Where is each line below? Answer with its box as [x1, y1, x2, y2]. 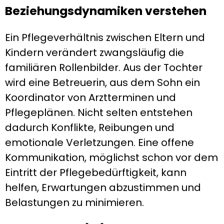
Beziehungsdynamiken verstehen [5, 2, 206, 19]
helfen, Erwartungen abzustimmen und [5, 180, 201, 194]
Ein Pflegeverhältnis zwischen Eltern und [5, 30, 205, 44]
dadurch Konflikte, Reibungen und [5, 120, 174, 134]
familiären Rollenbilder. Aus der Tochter [5, 60, 202, 74]
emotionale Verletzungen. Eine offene [5, 135, 194, 149]
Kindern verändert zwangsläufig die [5, 45, 184, 59]
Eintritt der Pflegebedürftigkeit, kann [5, 165, 186, 179]
